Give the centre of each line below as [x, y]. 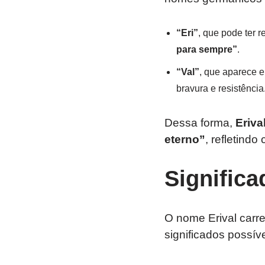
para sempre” [206, 49]
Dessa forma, [200, 122]
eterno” [185, 139]
